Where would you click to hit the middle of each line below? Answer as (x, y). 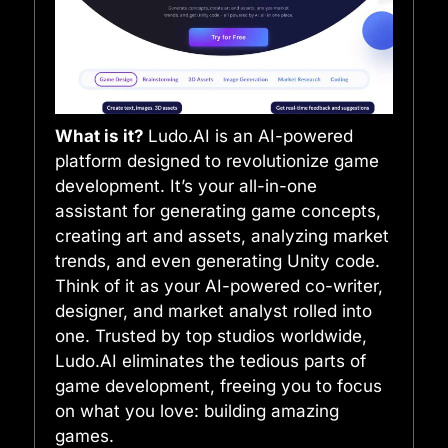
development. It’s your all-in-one (186, 186)
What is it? (101, 136)
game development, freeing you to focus (218, 386)
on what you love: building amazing (197, 411)
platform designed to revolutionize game (217, 161)
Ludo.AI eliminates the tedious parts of (210, 361)
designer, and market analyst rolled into (213, 311)
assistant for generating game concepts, (218, 211)
